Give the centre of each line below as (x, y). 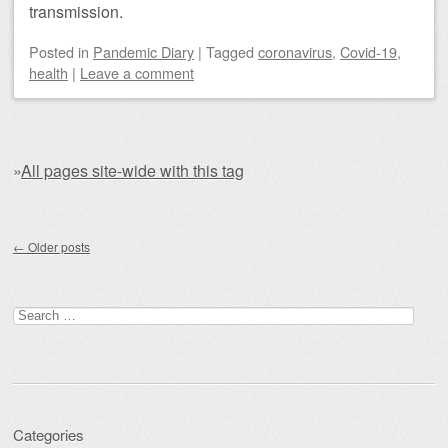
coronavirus (295, 51)
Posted (53, 51)
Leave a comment (137, 72)
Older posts (57, 246)
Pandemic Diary (143, 51)
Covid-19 (368, 51)
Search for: (45, 313)
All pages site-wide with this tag (132, 170)
